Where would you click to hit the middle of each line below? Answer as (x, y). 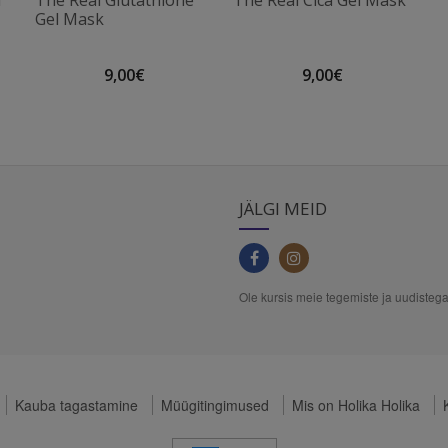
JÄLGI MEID (283, 208)
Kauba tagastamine (76, 405)
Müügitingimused (214, 405)
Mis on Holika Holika (355, 405)
